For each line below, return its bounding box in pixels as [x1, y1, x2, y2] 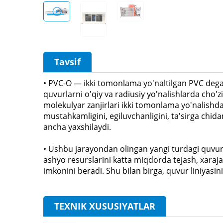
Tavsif [54, 55, 81, 68]
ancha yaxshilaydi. [43, 121, 111, 132]
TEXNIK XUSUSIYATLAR [54, 200, 155, 212]
